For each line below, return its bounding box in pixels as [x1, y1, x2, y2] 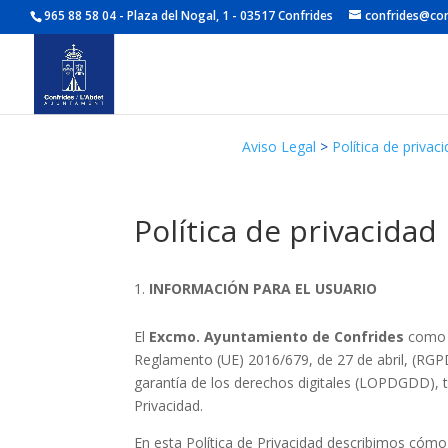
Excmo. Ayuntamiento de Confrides [149, 327, 405, 346]
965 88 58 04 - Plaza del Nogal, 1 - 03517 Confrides [44, 7, 333, 24]
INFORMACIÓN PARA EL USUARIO [149, 279, 378, 298]
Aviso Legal [241, 137, 316, 156]
